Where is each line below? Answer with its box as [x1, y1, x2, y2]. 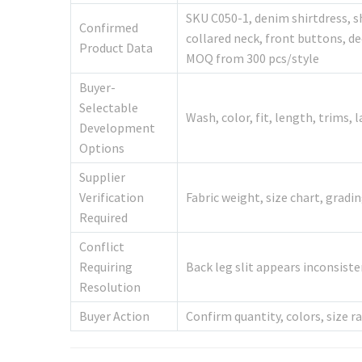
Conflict [79, 238, 124, 255]
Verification [79, 189, 144, 206]
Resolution [79, 279, 141, 296]
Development [79, 120, 155, 137]
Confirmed [79, 19, 138, 36]
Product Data [79, 40, 153, 57]
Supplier [79, 169, 125, 186]
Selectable [79, 99, 138, 116]
